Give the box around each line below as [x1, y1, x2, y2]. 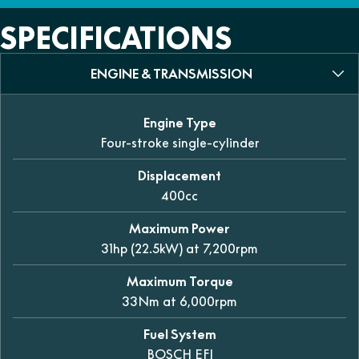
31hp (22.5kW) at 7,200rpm [101, 240, 258, 256]
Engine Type [143, 114, 216, 131]
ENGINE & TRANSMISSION [91, 65, 252, 82]
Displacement [138, 167, 221, 184]
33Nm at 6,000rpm [122, 292, 237, 309]
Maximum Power [129, 220, 230, 236]
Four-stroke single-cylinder [99, 134, 260, 151]
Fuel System [143, 325, 216, 342]
